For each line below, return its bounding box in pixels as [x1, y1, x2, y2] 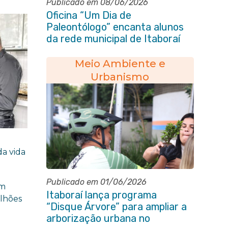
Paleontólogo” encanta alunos [46, 21, 184, 33]
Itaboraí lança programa [46, 189, 157, 201]
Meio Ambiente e [74, 58, 165, 70]
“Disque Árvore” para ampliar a [46, 201, 187, 213]
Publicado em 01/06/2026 [46, 177, 147, 187]
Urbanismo [91, 71, 150, 83]
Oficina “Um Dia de [46, 9, 131, 21]
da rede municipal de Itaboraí [46, 33, 180, 45]
